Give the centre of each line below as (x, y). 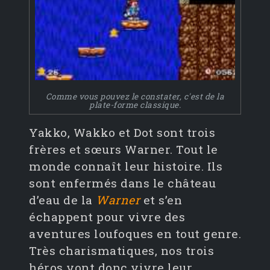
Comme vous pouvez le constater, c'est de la (135, 97)
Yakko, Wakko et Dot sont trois (122, 133)
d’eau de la (62, 200)
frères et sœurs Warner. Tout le (124, 149)
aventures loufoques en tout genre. (135, 234)
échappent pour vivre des (107, 217)
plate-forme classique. (135, 105)
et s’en (161, 200)
